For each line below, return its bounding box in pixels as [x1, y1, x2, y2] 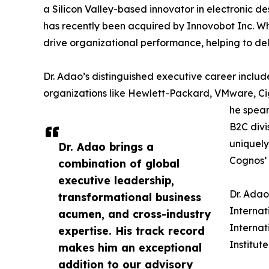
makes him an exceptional [58, 240, 202, 254]
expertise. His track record [58, 223, 205, 237]
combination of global [58, 156, 180, 170]
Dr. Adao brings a [58, 139, 154, 153]
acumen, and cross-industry [58, 207, 211, 220]
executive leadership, [58, 173, 174, 187]
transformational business [58, 190, 201, 204]
